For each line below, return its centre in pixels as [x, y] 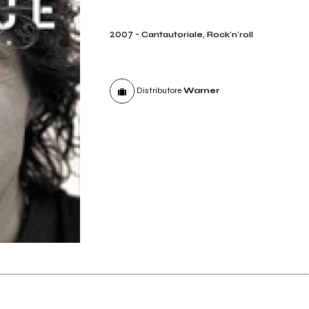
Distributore [159, 90]
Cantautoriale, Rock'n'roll [198, 34]
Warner [202, 90]
